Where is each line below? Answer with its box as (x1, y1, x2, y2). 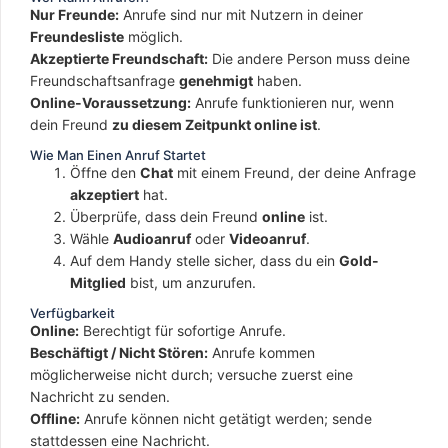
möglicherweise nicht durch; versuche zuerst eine (30, 366, 353, 383)
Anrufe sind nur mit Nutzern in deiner (119, 6, 363, 23)
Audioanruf (113, 230, 191, 247)
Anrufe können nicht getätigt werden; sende (80, 410, 372, 427)
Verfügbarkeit (30, 305, 115, 321)
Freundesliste (30, 28, 124, 45)
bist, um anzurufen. (126, 274, 256, 291)
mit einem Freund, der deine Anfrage (173, 164, 416, 181)
